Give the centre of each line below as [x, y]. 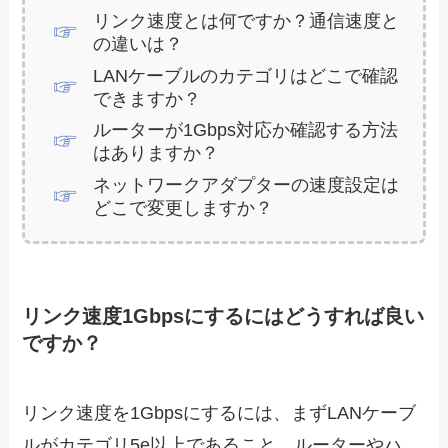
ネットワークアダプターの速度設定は [245, 184]
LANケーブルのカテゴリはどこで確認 [245, 75]
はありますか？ [155, 153]
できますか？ [146, 98]
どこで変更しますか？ [182, 207]
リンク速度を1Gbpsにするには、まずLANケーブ [219, 412]
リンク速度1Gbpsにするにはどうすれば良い [223, 316]
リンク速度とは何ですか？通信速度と [245, 21]
